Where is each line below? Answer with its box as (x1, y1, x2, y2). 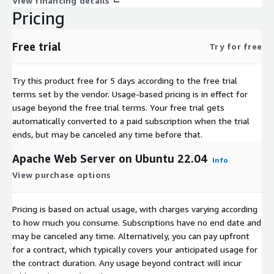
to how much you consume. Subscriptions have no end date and (12, 217, 261, 228)
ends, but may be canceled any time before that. (12, 128, 202, 139)
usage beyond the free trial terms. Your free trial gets (12, 102, 224, 113)
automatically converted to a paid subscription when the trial (12, 115, 250, 126)
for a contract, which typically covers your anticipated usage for (12, 243, 257, 254)
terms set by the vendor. (12, 88, 109, 99)
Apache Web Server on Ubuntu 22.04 (12, 151, 207, 165)
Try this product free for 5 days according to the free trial (12, 75, 237, 86)
